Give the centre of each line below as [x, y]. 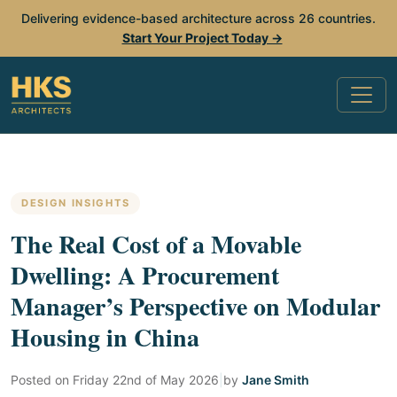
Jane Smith [276, 380]
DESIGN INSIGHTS [76, 203]
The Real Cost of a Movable [156, 244]
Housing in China [105, 337]
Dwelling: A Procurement [145, 275]
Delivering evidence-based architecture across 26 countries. [198, 18]
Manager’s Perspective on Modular [195, 306]
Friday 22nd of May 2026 [146, 380]
